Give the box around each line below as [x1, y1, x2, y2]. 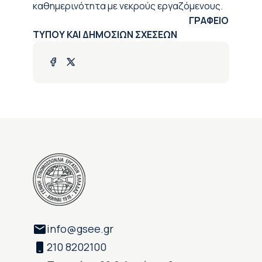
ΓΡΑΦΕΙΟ [33, 14, 229, 27]
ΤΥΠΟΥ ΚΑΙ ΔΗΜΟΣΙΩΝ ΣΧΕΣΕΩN [33, 28, 177, 41]
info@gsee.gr [47, 222, 113, 236]
